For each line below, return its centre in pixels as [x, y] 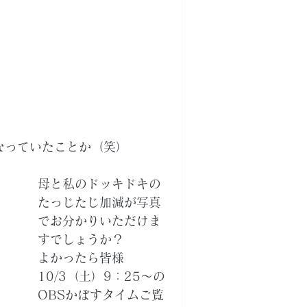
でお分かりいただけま [99, 221]
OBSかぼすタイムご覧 [101, 295]
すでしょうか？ [81, 239]
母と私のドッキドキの [99, 184]
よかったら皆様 [81, 258]
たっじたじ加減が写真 [99, 202]
